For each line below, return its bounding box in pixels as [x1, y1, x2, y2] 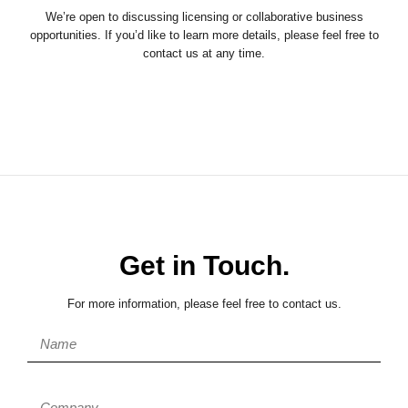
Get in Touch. [118, 250, 290, 280]
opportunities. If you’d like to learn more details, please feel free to [29, 28, 379, 42]
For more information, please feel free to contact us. [66, 298, 342, 311]
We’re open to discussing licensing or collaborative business [45, 10, 363, 24]
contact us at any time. [143, 46, 265, 60]
